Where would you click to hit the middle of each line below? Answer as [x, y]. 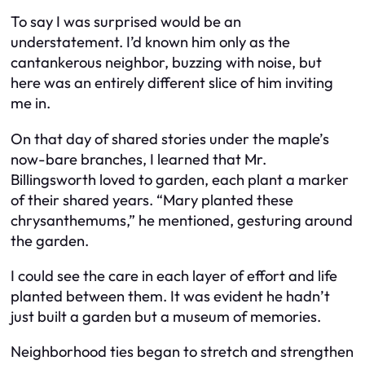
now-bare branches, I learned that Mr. [139, 159]
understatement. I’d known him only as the [150, 42]
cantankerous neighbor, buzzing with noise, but [166, 63]
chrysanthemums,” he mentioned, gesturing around [182, 220]
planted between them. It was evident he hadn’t [170, 296]
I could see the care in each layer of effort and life [174, 276]
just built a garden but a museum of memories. [166, 317]
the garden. [50, 240]
